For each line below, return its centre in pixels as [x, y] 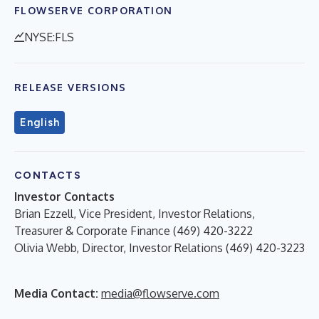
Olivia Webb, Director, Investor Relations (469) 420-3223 [159, 247]
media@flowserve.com [160, 293]
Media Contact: [56, 293]
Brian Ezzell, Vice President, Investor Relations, [135, 213]
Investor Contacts [64, 196]
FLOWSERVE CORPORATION [94, 10]
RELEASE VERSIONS [70, 87]
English [40, 122]
